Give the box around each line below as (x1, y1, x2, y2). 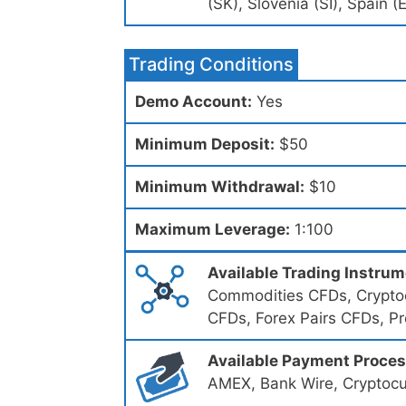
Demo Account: (135, 92, 252, 111)
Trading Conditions (129, 53, 294, 76)
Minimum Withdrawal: (135, 178, 304, 197)
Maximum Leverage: (135, 220, 290, 239)
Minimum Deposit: (135, 135, 275, 154)
